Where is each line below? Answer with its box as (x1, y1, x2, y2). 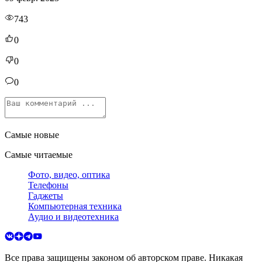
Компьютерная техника (28, 201, 122, 211)
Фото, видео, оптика (28, 169, 110, 180)
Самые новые (5, 129, 59, 140)
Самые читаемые (5, 149, 73, 160)
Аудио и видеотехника (28, 211, 119, 222)
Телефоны (28, 180, 68, 190)
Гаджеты (28, 190, 63, 201)
